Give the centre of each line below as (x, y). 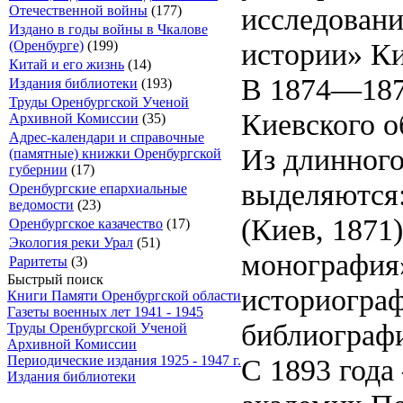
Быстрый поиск (55, 279)
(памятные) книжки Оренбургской (115, 153)
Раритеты (38, 261)
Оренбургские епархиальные (98, 188)
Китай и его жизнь (67, 64)
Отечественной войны (78, 10)
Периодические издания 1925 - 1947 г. (124, 360)
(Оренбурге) (46, 45)
